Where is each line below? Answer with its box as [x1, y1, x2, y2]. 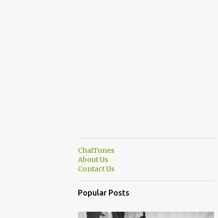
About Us [78, 155, 108, 164]
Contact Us [78, 164, 114, 173]
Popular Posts [78, 188, 129, 197]
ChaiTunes [78, 146, 114, 155]
